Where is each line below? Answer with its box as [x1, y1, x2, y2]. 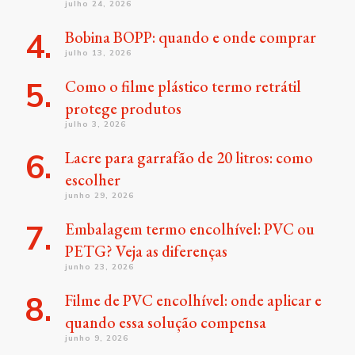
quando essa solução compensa [65, 312, 266, 333]
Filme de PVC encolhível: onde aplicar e [65, 290, 322, 311]
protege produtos [65, 98, 181, 119]
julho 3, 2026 [65, 119, 126, 129]
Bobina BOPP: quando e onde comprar [65, 27, 316, 48]
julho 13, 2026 [65, 48, 132, 58]
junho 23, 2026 [65, 261, 134, 272]
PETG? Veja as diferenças [65, 241, 227, 261]
